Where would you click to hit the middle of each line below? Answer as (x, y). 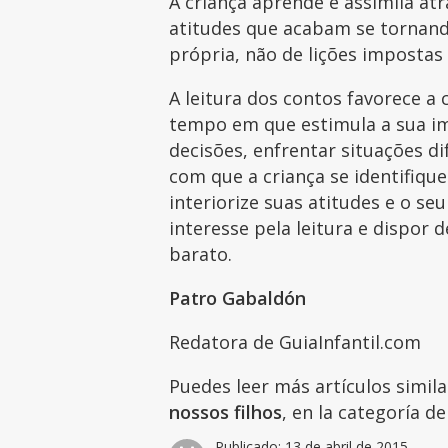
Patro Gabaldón (238, 297)
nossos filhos (226, 411)
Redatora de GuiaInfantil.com (295, 341)
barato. (203, 253)
